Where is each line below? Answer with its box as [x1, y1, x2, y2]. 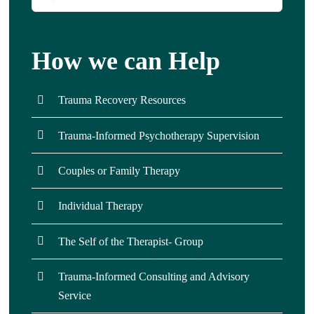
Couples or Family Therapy [58, 165, 181, 177]
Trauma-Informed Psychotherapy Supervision [58, 129, 260, 142]
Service [58, 289, 92, 302]
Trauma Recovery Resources [58, 94, 186, 107]
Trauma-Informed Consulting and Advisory [58, 271, 250, 283]
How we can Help [31, 47, 220, 76]
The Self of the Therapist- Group [58, 235, 204, 247]
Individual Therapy [58, 200, 144, 212]
